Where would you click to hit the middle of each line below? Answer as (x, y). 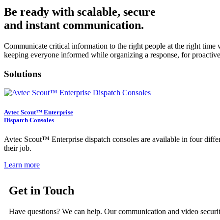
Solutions (23, 74)
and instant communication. (74, 25)
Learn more (22, 165)
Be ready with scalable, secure (80, 12)
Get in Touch (41, 190)
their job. (18, 148)
